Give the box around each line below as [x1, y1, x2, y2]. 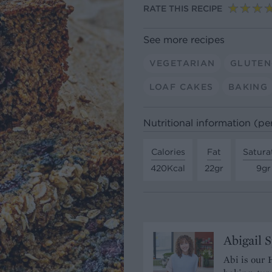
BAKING [228, 81, 268, 92]
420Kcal [151, 162, 185, 174]
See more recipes [143, 33, 225, 46]
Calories [151, 146, 185, 157]
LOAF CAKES [149, 81, 214, 92]
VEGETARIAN [149, 57, 216, 69]
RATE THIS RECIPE [143, 3, 222, 15]
